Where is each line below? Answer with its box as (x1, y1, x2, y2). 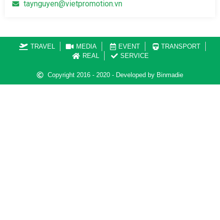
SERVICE (120, 52, 149, 60)
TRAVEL (30, 43, 55, 51)
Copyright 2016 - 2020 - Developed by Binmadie (48, 71, 184, 79)
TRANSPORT (161, 43, 200, 51)
